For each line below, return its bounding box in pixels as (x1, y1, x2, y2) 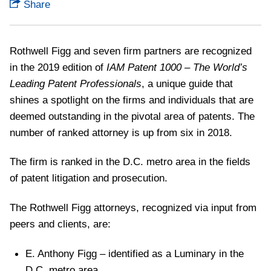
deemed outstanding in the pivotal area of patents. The (10, 109, 255, 122)
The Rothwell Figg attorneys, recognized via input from (10, 201, 256, 214)
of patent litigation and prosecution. (10, 172, 171, 184)
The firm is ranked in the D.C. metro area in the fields (10, 155, 250, 168)
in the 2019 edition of (10, 60, 106, 73)
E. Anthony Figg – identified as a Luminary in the (25, 247, 244, 260)
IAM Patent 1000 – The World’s (106, 60, 247, 73)
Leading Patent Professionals (10, 77, 142, 90)
